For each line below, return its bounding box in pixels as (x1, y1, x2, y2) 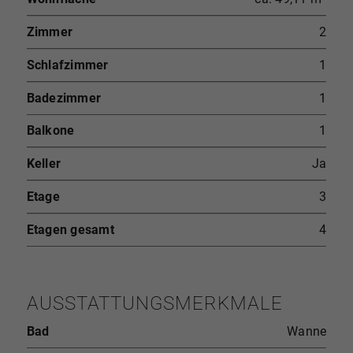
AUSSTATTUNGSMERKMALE (26, 292, 283, 314)
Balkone (26, 122, 75, 138)
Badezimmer (26, 90, 102, 106)
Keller (26, 155, 61, 171)
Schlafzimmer (26, 57, 109, 72)
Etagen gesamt (26, 221, 114, 237)
